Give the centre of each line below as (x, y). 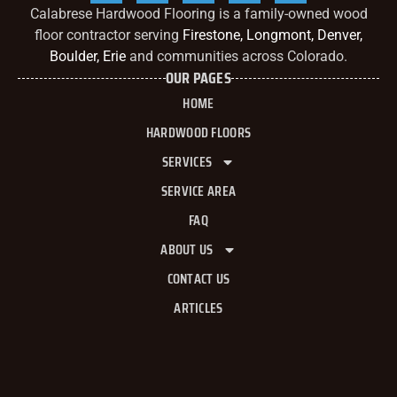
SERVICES (187, 162)
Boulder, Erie (88, 57)
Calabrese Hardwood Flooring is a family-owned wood (198, 14)
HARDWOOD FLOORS (198, 133)
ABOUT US (187, 250)
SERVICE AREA (198, 191)
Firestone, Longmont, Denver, (272, 35)
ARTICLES (198, 308)
